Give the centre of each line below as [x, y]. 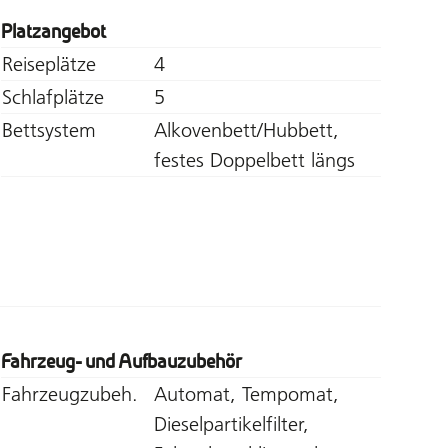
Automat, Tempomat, [246, 393]
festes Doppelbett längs [254, 159]
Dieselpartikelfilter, [231, 423]
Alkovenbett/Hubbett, [246, 129]
